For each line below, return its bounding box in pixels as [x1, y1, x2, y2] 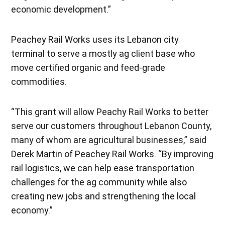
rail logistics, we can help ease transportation [11, 162, 195, 173]
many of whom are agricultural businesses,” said [11, 134, 207, 145]
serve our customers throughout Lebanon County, [11, 120, 212, 131]
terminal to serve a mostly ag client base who [11, 48, 195, 59]
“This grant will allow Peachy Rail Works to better [11, 106, 209, 117]
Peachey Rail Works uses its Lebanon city [11, 34, 179, 45]
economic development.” [11, 4, 111, 15]
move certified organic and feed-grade [11, 62, 166, 73]
